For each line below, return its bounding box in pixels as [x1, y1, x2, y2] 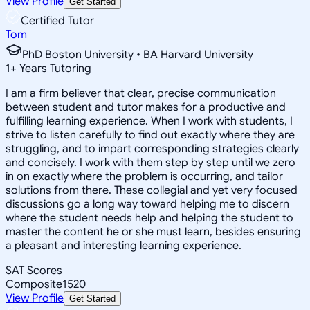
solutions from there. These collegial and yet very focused [6, 183, 298, 197]
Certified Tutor [21, 13, 94, 28]
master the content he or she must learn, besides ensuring [6, 224, 301, 239]
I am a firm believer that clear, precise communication [6, 86, 276, 100]
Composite [6, 277, 62, 291]
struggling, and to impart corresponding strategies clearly [6, 141, 299, 156]
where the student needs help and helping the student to [6, 210, 293, 225]
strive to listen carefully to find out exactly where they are [6, 127, 295, 142]
